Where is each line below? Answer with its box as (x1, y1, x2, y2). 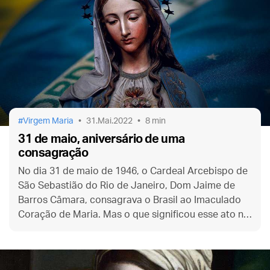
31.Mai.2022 (86, 116, 133, 125)
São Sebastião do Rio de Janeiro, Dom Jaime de (18, 180, 235, 190)
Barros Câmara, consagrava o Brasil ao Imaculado (18, 195, 241, 205)
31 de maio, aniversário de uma (18, 133, 186, 145)
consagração (18, 146, 89, 159)
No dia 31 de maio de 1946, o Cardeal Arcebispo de (18, 166, 248, 176)
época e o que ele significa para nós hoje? (18, 224, 205, 234)
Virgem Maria (23, 116, 74, 125)
